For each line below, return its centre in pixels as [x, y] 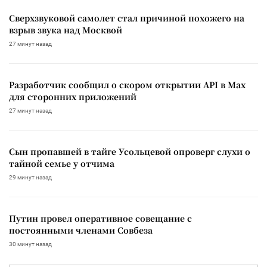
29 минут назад [30, 177]
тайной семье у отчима [62, 163]
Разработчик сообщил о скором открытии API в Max [127, 84]
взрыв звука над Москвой [66, 30]
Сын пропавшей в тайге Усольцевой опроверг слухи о [130, 151]
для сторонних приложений [73, 96]
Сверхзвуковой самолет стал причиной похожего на [127, 18]
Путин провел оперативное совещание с [100, 218]
